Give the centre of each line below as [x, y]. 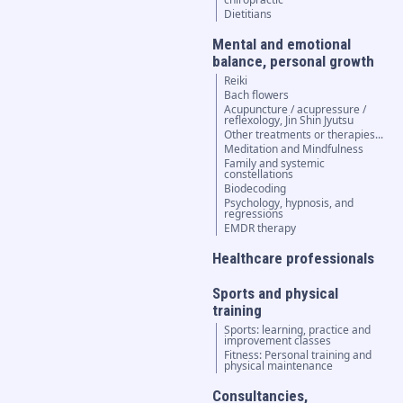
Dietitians [248, 14]
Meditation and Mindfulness [294, 149]
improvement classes [278, 341]
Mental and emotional [282, 45]
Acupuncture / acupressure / [296, 110]
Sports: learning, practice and [298, 330]
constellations [259, 175]
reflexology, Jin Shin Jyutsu [289, 121]
